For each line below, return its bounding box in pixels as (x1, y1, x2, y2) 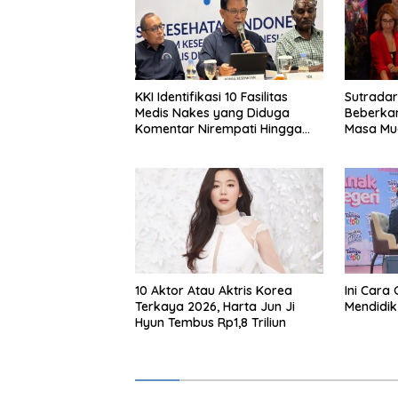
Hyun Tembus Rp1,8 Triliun (135, 314, 286, 331)
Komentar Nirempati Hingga (135, 121, 302, 138)
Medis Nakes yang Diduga (135, 105, 290, 122)
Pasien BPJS (135, 137, 205, 154)
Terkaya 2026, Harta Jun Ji (135, 298, 295, 315)
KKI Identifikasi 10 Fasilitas (135, 89, 288, 106)
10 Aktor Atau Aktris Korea (135, 283, 292, 299)
